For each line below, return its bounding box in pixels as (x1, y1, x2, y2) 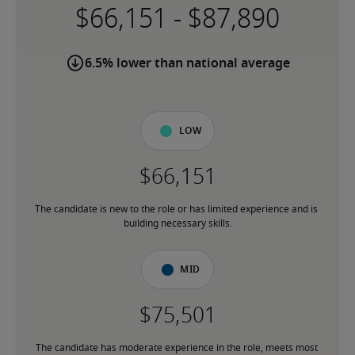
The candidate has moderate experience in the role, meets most (35, 343, 318, 353)
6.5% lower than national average (84, 57, 290, 70)
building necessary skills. (123, 219, 232, 228)
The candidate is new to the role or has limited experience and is (35, 204, 318, 214)
